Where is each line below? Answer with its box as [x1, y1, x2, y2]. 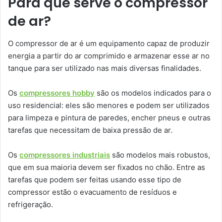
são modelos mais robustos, [110, 150, 210, 160]
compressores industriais [19, 150, 110, 160]
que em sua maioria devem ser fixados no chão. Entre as [8, 162, 205, 172]
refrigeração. [8, 199, 53, 209]
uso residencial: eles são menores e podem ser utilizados [8, 100, 210, 110]
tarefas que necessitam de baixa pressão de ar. [8, 125, 172, 135]
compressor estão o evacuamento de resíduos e [8, 187, 177, 197]
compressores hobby [19, 88, 95, 98]
